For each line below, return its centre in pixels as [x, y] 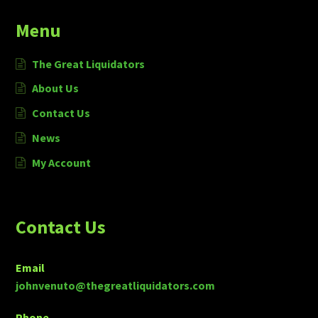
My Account [61, 163]
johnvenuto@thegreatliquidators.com [116, 285]
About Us [55, 88]
